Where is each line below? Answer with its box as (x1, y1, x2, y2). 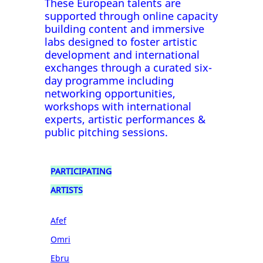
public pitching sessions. (45, 124, 168, 139)
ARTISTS (50, 184, 83, 195)
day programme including (45, 73, 174, 87)
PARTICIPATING (50, 165, 112, 177)
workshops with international (45, 99, 192, 113)
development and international (45, 47, 200, 62)
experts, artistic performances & (45, 112, 206, 126)
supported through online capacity (45, 8, 218, 23)
